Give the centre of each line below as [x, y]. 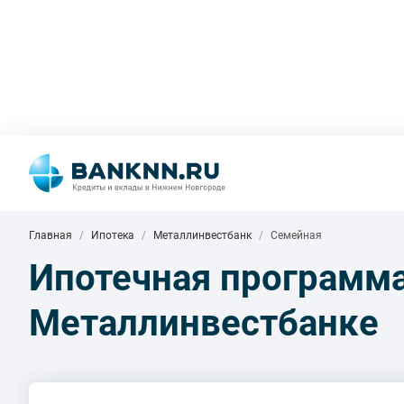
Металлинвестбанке [204, 323]
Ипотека [113, 235]
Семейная [296, 235]
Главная [50, 235]
